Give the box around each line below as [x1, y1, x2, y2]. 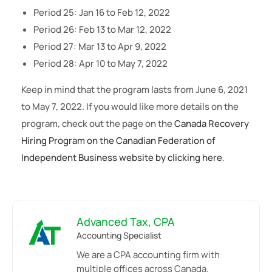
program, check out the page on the [21, 117, 174, 131]
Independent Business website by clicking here [21, 151, 222, 165]
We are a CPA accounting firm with [76, 248, 220, 262]
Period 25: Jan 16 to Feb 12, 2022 [33, 6, 170, 19]
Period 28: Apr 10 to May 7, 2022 [33, 57, 168, 70]
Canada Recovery [174, 117, 249, 131]
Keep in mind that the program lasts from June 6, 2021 [21, 83, 248, 97]
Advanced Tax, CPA [76, 214, 175, 229]
